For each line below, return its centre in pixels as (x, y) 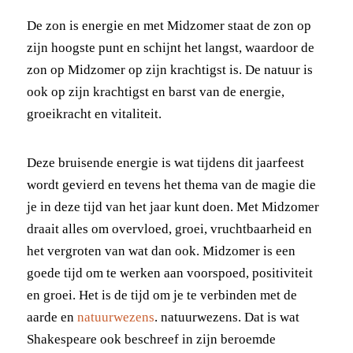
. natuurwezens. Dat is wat (227, 317)
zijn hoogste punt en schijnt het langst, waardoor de (170, 47)
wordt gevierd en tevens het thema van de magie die (171, 184)
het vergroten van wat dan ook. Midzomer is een (161, 251)
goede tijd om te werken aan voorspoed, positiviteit (169, 273)
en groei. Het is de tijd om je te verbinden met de (162, 295)
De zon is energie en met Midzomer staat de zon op (169, 25)
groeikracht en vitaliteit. (94, 113)
